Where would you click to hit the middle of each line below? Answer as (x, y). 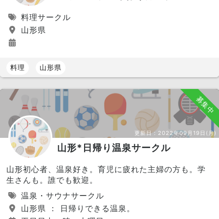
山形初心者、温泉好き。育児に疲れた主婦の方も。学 (106, 169)
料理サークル (44, 17)
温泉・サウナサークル (61, 195)
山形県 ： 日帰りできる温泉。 (77, 208)
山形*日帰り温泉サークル (114, 147)
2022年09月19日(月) (187, 133)
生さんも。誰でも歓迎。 (52, 180)
